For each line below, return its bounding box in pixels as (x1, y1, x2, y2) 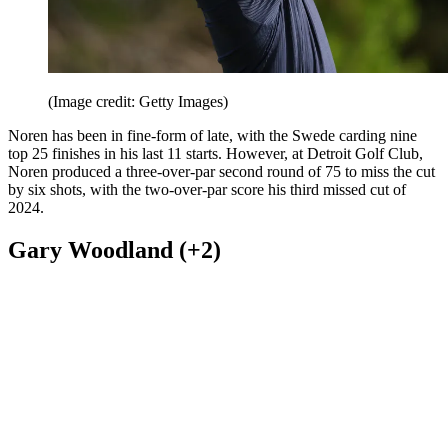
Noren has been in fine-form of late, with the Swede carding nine (8, 392, 417, 410)
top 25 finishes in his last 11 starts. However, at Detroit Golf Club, (8, 410, 423, 428)
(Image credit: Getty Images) (48, 358, 228, 376)
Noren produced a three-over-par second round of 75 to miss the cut (8, 428, 435, 446)
